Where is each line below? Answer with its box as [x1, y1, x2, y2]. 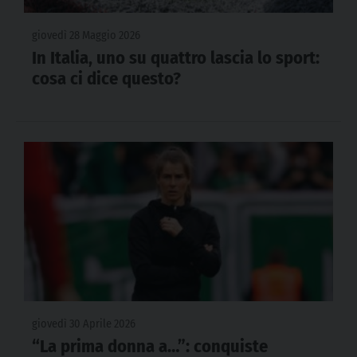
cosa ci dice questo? [32, 68, 181, 90]
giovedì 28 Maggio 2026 [32, 29, 140, 43]
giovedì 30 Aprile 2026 [32, 317, 135, 331]
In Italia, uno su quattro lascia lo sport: [32, 47, 320, 69]
